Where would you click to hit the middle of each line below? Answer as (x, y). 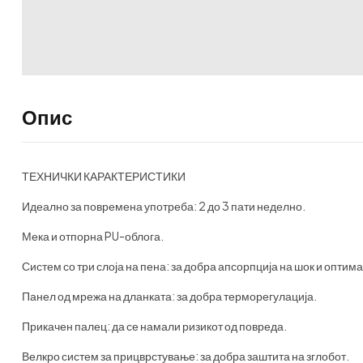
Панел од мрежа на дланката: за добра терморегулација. (169, 295)
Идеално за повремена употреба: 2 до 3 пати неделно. (164, 205)
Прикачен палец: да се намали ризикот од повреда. (154, 325)
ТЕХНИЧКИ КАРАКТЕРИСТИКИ (104, 175)
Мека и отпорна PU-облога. (93, 235)
